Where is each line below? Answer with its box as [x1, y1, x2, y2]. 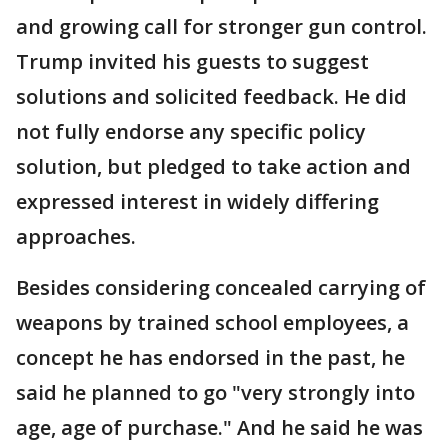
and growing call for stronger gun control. [16, 13, 427, 40]
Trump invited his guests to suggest [16, 48, 369, 75]
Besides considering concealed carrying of [16, 274, 426, 301]
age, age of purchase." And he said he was [16, 414, 423, 441]
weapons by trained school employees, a [16, 309, 409, 336]
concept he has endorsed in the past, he [16, 344, 405, 371]
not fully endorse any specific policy [16, 118, 366, 145]
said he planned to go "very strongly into [16, 379, 415, 406]
